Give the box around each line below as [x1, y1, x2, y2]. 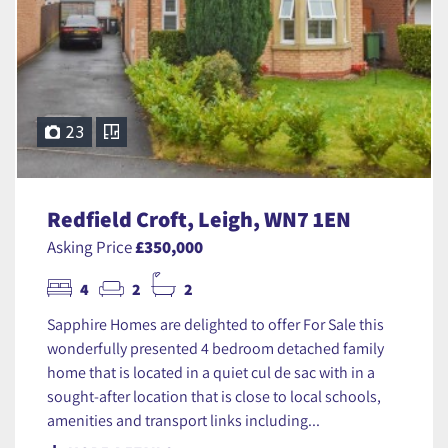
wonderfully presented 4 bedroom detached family [47, 337, 384, 358]
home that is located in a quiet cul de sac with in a [47, 361, 375, 382]
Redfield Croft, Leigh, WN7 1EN [47, 204, 351, 233]
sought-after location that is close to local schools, [47, 385, 381, 406]
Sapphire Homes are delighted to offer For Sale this [47, 313, 384, 334]
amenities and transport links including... [47, 409, 320, 430]
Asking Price [47, 235, 135, 257]
